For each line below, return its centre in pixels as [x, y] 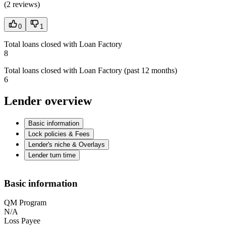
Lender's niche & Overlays [67, 145]
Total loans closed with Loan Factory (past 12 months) [91, 71]
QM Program [25, 203]
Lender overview [48, 101]
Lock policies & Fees [59, 134]
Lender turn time [52, 155]
